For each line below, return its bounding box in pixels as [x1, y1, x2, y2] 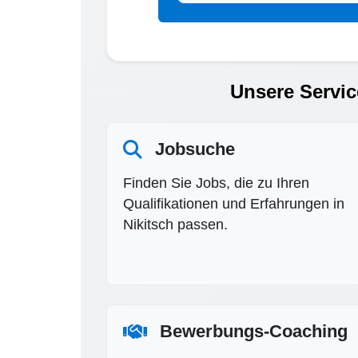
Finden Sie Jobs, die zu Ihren [122, 174, 309, 191]
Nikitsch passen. [122, 216, 228, 233]
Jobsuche [154, 138, 235, 159]
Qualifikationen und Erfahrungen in [122, 195, 344, 212]
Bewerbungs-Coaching [159, 320, 348, 341]
